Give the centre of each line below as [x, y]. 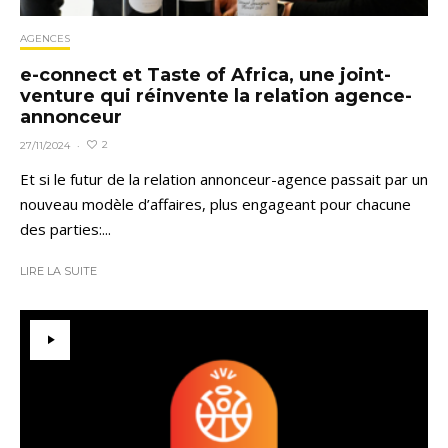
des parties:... [65, 228]
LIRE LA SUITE [58, 270]
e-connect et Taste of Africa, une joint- [205, 74]
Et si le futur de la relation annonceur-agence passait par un [224, 178]
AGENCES [45, 38]
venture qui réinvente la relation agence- [216, 95]
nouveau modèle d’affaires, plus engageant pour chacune [215, 203]
